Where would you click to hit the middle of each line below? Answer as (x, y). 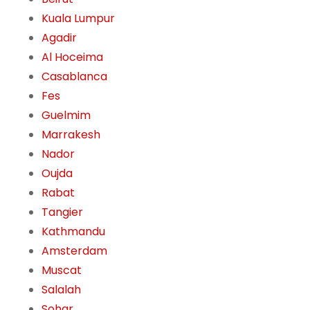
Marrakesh (71, 135)
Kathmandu (73, 232)
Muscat (62, 271)
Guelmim (66, 116)
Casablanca (74, 77)
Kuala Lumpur (78, 19)
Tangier (62, 212)
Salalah (61, 290)
